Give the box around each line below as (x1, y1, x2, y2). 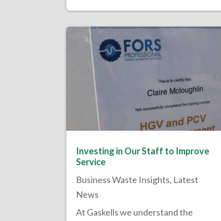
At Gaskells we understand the (76, 206, 193, 218)
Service (76, 156, 106, 167)
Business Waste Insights (76, 174, 170, 185)
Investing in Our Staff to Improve (76, 145, 210, 156)
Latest (173, 174, 199, 185)
